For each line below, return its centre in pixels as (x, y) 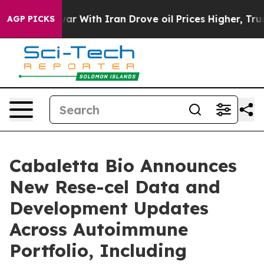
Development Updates (109, 208)
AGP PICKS (31, 19)
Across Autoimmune (99, 229)
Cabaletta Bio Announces (123, 166)
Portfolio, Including (98, 250)
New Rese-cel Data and (115, 187)
